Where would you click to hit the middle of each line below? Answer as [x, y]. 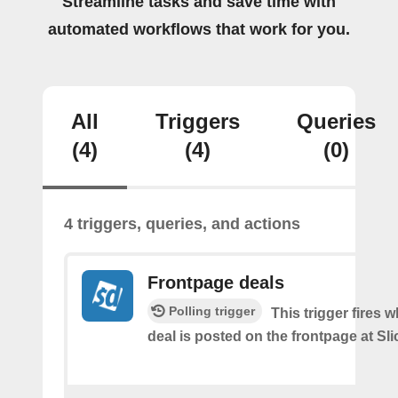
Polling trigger [212, 311]
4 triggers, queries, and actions [182, 224]
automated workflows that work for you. [199, 29]
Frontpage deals [216, 283]
